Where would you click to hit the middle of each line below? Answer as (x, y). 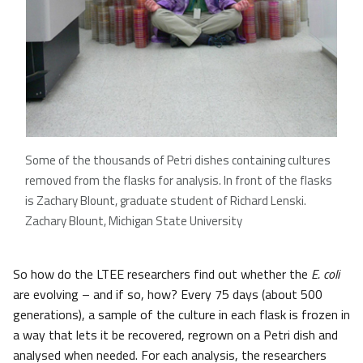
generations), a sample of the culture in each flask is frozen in (181, 315)
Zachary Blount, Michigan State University (134, 221)
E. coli (325, 274)
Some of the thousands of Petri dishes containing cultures (178, 160)
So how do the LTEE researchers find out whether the (162, 274)
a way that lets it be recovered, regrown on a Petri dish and (175, 335)
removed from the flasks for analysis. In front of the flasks (179, 181)
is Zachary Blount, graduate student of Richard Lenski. (166, 201)
